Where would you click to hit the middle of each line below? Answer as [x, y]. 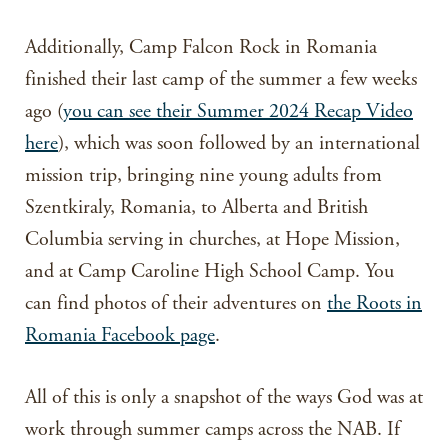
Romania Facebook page [120, 336]
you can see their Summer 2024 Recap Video [238, 112]
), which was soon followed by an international [239, 144]
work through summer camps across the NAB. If [212, 430]
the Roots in [374, 304]
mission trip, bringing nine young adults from [203, 176]
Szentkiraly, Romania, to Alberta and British [196, 208]
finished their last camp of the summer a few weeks [221, 80]
